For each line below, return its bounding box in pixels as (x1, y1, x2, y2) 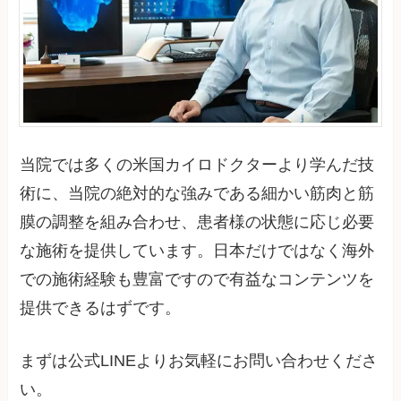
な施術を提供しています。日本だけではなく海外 (20, 242, 375, 260)
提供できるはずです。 (20, 299, 182, 318)
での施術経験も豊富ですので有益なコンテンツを (20, 270, 375, 289)
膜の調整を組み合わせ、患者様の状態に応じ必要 (20, 213, 375, 232)
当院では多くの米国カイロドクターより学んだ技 (20, 156, 375, 175)
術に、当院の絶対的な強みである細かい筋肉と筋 (20, 184, 375, 203)
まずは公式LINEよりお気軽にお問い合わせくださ (20, 351, 379, 370)
